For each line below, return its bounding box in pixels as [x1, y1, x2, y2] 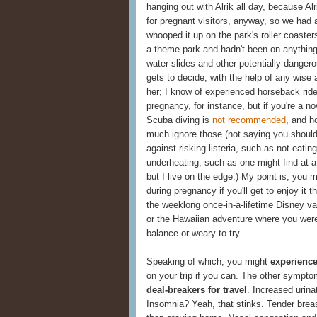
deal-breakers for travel [146, 284, 247, 296]
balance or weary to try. [146, 228, 242, 239]
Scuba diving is [146, 115, 212, 126]
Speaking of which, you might [146, 256, 270, 267]
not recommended [212, 115, 286, 126]
